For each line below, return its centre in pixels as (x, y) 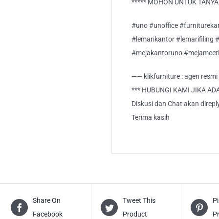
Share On (47, 201)
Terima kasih (151, 118)
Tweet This (139, 201)
